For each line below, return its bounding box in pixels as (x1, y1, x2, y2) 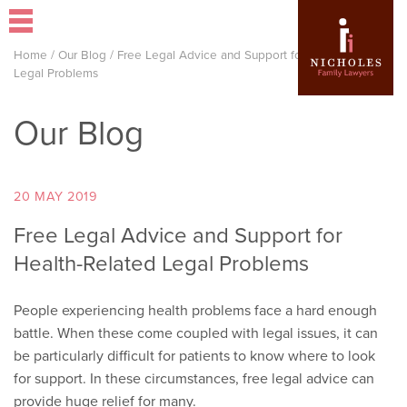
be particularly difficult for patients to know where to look (14, 345, 375, 366)
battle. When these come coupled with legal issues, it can (14, 323, 378, 343)
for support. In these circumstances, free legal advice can (14, 368, 374, 389)
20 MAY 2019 (14, 186, 98, 206)
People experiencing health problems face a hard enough (14, 300, 377, 321)
